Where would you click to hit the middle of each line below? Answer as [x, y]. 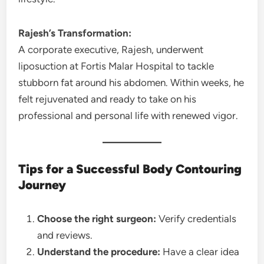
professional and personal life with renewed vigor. [128, 115]
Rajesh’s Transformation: [75, 33]
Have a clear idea [200, 252]
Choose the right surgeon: [97, 219]
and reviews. [65, 235]
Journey [42, 185]
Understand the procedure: [99, 252]
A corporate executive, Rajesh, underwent [111, 49]
